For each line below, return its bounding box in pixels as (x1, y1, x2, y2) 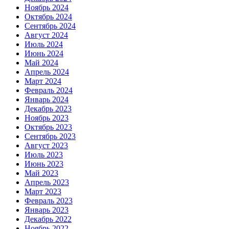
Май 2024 (25, 58, 58, 67)
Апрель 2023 (25, 178, 69, 187)
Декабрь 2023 (25, 104, 72, 113)
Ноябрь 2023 (25, 113, 68, 122)
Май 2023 (25, 169, 58, 177)
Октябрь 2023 (25, 123, 72, 131)
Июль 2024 (25, 40, 63, 49)
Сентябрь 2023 (25, 132, 76, 141)
